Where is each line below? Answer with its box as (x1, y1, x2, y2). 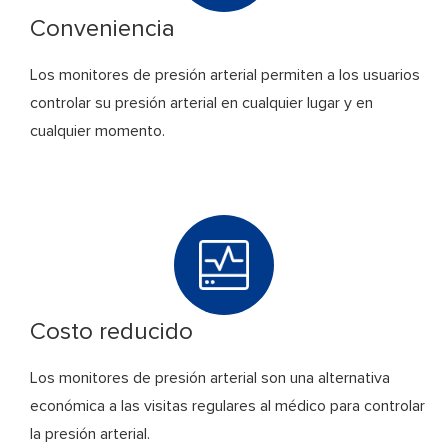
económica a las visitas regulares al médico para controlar (30, 398, 425, 415)
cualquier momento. (30, 123, 165, 140)
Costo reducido (30, 320, 193, 345)
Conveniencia (30, 17, 175, 42)
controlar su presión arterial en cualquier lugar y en (30, 95, 373, 112)
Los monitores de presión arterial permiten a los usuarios (30, 67, 420, 84)
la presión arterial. (30, 426, 150, 443)
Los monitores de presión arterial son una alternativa (30, 370, 390, 387)
